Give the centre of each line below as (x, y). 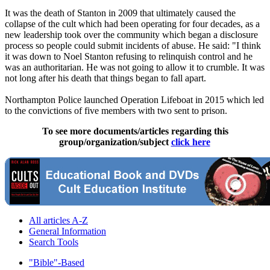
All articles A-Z (58, 221)
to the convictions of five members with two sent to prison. (116, 111)
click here (190, 142)
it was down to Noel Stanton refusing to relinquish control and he (129, 57)
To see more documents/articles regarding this (135, 131)
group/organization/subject (115, 142)
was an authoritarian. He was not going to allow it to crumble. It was (135, 67)
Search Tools (54, 242)
